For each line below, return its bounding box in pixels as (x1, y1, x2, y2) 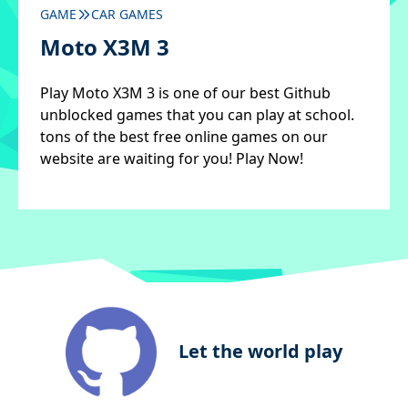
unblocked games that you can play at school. (40, 105, 354, 125)
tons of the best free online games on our (40, 127, 328, 147)
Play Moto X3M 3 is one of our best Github (40, 83, 331, 103)
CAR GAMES (91, 5, 163, 23)
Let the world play (178, 339, 342, 363)
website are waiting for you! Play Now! (40, 148, 303, 168)
